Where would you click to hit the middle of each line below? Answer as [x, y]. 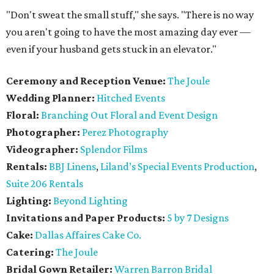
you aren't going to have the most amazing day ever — [128, 32]
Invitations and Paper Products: [86, 218]
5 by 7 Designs [198, 218]
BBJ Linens [72, 167]
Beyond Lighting [91, 201]
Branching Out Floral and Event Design [129, 115]
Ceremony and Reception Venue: [86, 81]
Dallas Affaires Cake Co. [88, 235]
